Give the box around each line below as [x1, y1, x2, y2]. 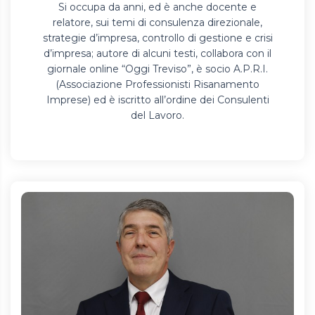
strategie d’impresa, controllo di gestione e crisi [42, 32, 273, 45]
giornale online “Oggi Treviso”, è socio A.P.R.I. [47, 63, 268, 76]
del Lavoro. [131, 109, 184, 122]
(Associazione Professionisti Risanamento [56, 78, 259, 91]
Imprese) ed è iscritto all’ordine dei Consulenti [46, 94, 269, 107]
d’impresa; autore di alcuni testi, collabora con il [44, 47, 271, 60]
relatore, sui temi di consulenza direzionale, [53, 16, 262, 30]
